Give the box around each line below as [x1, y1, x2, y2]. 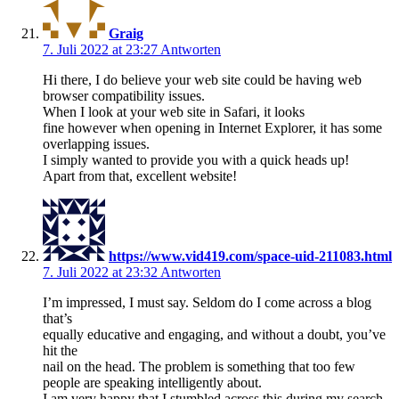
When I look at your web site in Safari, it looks [43, 103, 305, 119]
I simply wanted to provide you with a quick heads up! [43, 151, 349, 167]
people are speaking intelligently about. [43, 374, 262, 390]
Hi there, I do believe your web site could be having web [43, 71, 362, 87]
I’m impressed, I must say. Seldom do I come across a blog [43, 294, 371, 310]
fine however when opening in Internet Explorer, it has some [43, 119, 382, 135]
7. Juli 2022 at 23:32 [43, 264, 160, 280]
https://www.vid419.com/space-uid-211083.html [109, 248, 392, 264]
